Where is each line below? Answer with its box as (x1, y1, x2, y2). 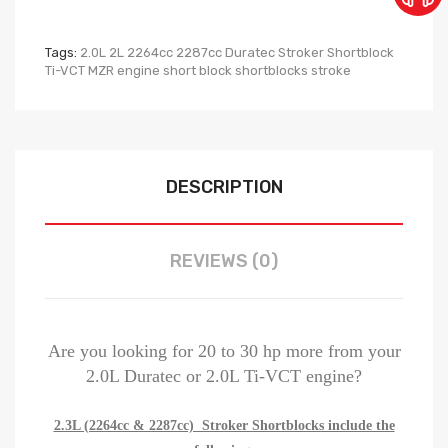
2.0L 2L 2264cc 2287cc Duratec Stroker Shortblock (80, 44, 394, 60)
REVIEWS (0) (170, 249, 278, 272)
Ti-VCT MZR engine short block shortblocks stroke (45, 62, 351, 78)
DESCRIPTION (165, 175, 283, 198)
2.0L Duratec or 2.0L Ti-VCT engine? (86, 365, 362, 386)
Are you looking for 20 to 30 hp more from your (47, 340, 401, 361)
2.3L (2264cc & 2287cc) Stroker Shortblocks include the (53, 417, 395, 433)
